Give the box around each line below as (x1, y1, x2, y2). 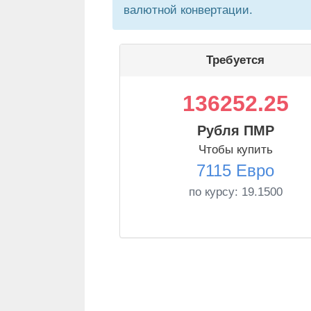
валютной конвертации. (124, 3, 253, 17)
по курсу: (188, 185, 242, 199)
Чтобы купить (198, 143, 273, 156)
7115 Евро (196, 161, 274, 180)
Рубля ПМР (196, 123, 274, 138)
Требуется (206, 53, 264, 67)
